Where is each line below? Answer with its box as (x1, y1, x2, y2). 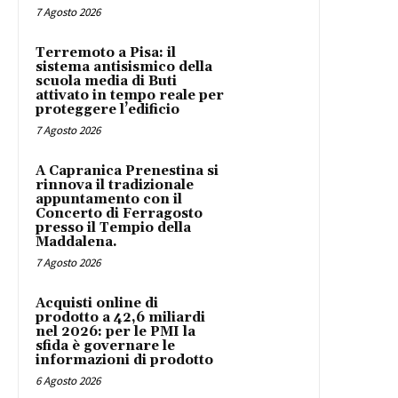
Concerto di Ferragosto (36, 204, 203, 222)
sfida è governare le (36, 337, 175, 354)
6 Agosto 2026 (36, 372, 100, 388)
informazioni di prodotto (36, 351, 213, 369)
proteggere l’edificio (36, 100, 179, 118)
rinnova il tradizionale (36, 176, 194, 194)
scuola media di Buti (36, 72, 177, 90)
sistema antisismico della (36, 58, 212, 76)
